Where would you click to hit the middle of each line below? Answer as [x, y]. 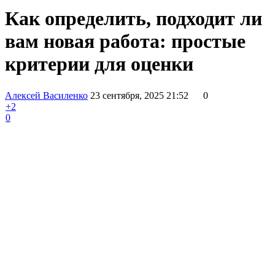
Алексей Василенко [46, 95]
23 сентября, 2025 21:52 [139, 95]
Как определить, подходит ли [134, 19]
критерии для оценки [99, 64]
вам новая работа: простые [125, 41]
